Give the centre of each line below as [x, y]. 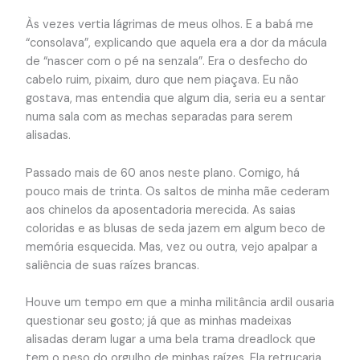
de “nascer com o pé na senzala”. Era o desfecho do [166, 62]
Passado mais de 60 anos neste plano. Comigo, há [162, 173]
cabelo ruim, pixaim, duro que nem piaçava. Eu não [162, 80]
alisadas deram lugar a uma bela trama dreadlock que [170, 340]
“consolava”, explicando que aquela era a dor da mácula [176, 43]
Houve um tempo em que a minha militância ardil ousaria [180, 303]
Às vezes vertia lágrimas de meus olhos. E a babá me [169, 25]
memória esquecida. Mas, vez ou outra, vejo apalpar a [171, 247]
